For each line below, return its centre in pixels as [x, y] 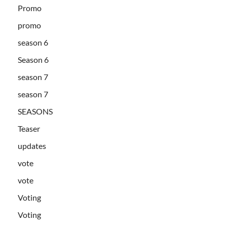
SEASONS [35, 111]
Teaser [29, 128]
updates [32, 145]
